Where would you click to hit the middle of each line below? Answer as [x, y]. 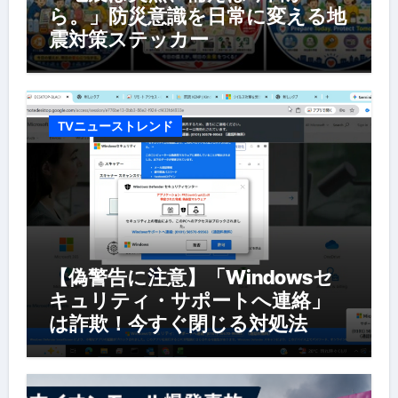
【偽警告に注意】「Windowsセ [191, 277]
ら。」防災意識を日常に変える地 [197, 16]
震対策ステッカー [128, 39]
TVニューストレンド [115, 126]
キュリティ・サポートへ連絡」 [189, 300]
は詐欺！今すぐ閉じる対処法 [178, 323]
